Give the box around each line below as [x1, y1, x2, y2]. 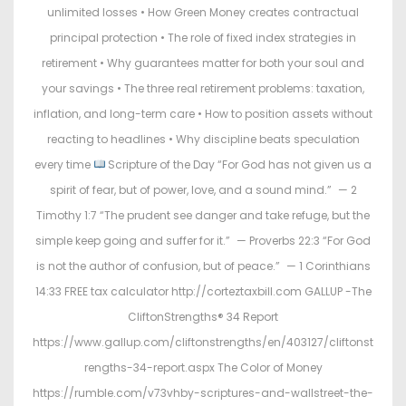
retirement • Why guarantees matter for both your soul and [42, 55, 364, 72]
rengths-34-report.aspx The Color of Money [83, 360, 323, 376]
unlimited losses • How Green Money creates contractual [47, 5, 359, 21]
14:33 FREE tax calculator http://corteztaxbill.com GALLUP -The [34, 284, 372, 300]
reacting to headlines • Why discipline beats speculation [46, 131, 360, 148]
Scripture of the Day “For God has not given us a [105, 157, 372, 173]
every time [34, 157, 93, 173]
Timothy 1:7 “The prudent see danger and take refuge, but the [36, 208, 370, 224]
